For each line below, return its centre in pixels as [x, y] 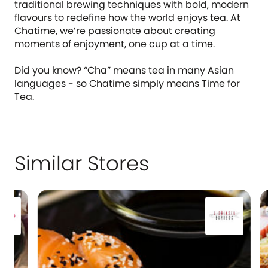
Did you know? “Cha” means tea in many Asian [124, 70]
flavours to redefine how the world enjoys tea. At [127, 18]
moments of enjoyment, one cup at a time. [115, 44]
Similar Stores [82, 163]
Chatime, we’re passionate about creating [115, 31]
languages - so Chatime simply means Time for [127, 83]
